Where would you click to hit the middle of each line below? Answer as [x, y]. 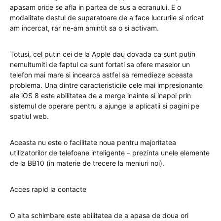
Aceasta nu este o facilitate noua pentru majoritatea [93, 143]
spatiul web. [29, 116]
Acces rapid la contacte [48, 189]
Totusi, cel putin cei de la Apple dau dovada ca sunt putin [103, 54]
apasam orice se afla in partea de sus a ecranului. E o [95, 7]
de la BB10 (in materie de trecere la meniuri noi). [87, 163]
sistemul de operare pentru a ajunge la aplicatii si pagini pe [105, 106]
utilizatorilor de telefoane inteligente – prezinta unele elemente [110, 153]
